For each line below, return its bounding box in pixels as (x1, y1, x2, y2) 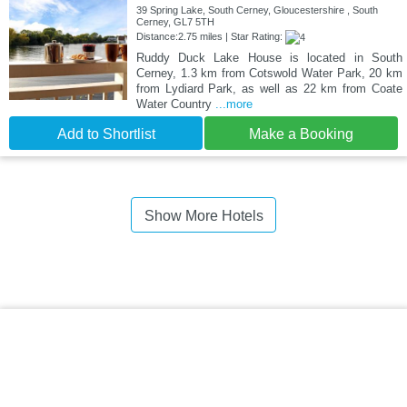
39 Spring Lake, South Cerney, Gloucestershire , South (135, 5, 378, 16)
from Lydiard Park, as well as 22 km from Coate (135, 82, 402, 96)
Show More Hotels (144, 208, 263, 224)
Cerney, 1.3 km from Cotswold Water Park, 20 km (135, 66, 402, 81)
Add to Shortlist (56, 126, 155, 143)
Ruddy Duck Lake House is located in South (135, 51, 402, 65)
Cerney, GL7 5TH (135, 16, 214, 28)
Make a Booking (249, 126, 353, 143)
